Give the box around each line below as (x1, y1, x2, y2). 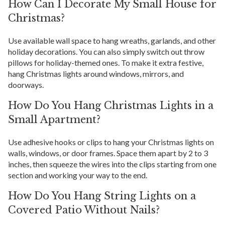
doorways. (8, 80, 44, 90)
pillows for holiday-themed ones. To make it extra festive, (8, 58, 203, 68)
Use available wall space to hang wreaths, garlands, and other (8, 36, 216, 46)
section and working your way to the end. (8, 170, 147, 180)
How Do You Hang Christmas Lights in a (8, 99, 213, 112)
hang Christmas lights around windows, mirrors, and (8, 69, 184, 79)
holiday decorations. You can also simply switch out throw (8, 47, 204, 57)
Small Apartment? (8, 114, 100, 126)
